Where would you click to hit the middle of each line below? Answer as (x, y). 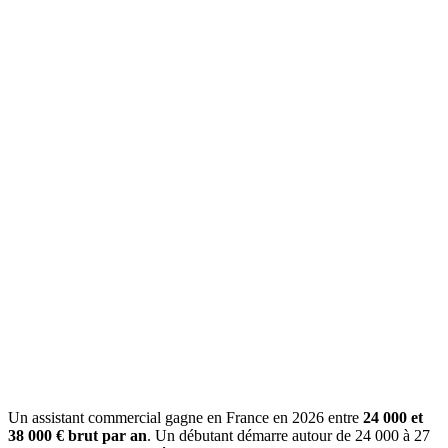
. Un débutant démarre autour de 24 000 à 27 (288, 435)
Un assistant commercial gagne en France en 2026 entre (185, 417)
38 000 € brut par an (77, 435)
